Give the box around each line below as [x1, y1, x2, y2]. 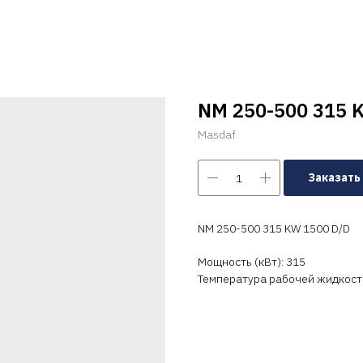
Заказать [308, 170, 361, 185]
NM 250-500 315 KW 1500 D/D [198, 221, 350, 236]
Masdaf [198, 127, 236, 142]
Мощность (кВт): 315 [198, 254, 305, 269]
